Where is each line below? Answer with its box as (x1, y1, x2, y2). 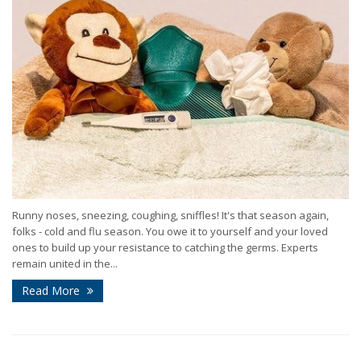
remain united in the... (12, 255, 118, 271)
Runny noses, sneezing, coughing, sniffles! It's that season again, (12, 207, 329, 222)
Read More (22, 282, 83, 298)
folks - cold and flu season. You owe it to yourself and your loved (12, 223, 328, 239)
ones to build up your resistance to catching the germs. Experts (12, 239, 318, 255)
